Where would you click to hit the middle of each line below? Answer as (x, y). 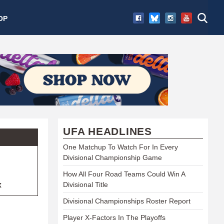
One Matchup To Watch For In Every (120, 147)
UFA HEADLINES (107, 131)
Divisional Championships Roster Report (127, 201)
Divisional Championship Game (112, 157)
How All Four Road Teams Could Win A (124, 174)
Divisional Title (85, 184)
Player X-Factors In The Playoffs (114, 217)
